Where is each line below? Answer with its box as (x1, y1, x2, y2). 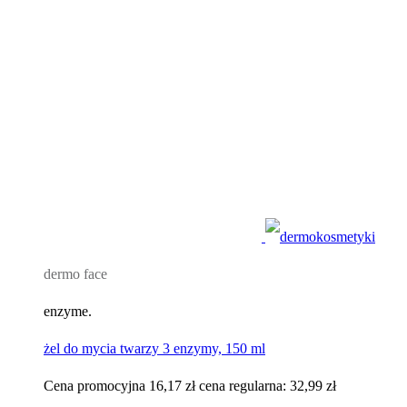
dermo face (44, 266, 107, 283)
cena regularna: (199, 378, 290, 394)
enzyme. (44, 303, 92, 320)
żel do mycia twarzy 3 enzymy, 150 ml (44, 341, 265, 357)
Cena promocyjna (44, 378, 145, 394)
